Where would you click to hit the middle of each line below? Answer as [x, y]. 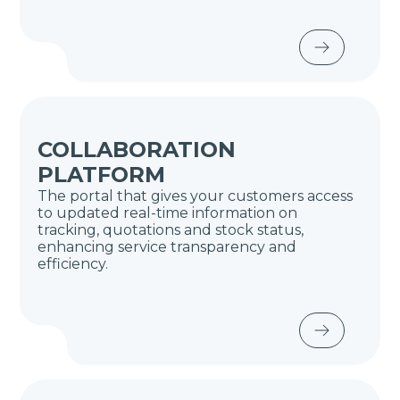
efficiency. [73, 264]
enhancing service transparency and [167, 247]
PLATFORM [102, 175]
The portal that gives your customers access [196, 196]
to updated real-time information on [168, 213]
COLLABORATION [137, 150]
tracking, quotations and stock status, [171, 230]
